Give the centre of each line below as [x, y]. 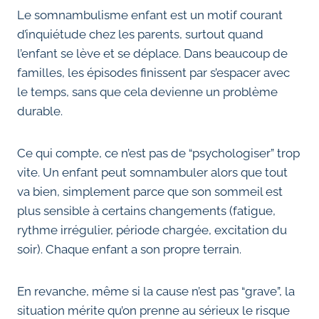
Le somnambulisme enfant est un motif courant [150, 15]
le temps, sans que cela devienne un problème [147, 92]
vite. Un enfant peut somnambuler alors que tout [152, 173]
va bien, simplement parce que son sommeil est [150, 192]
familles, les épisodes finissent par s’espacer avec [153, 73]
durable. [40, 111]
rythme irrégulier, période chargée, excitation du [152, 230]
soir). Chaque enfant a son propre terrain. [129, 250]
